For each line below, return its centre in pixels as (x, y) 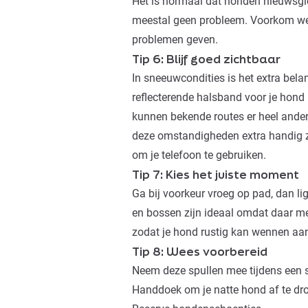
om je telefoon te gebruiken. (199, 155)
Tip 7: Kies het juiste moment (216, 175)
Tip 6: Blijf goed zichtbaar (206, 59)
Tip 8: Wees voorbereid (200, 252)
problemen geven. (175, 40)
